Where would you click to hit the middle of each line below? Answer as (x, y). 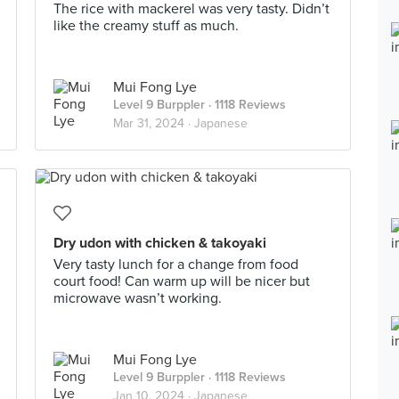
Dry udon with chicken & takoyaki (160, 243)
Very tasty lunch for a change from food (176, 265)
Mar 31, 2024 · (154, 123)
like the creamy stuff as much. (146, 26)
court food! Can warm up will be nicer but (182, 281)
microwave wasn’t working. (138, 298)
